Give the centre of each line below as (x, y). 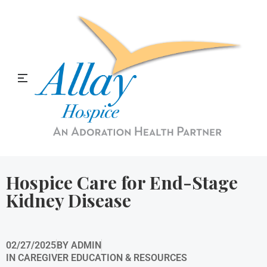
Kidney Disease (69, 200)
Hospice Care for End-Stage (122, 182)
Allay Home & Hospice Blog (133, 89)
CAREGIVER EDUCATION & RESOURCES (103, 258)
